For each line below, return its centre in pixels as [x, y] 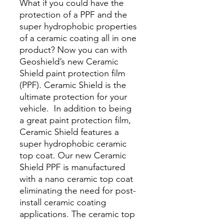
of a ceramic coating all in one [78, 38]
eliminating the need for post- [78, 190]
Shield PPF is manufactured [72, 167]
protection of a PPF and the [73, 14]
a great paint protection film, [75, 120]
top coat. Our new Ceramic [73, 155]
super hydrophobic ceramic [73, 143]
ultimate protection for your [73, 97]
